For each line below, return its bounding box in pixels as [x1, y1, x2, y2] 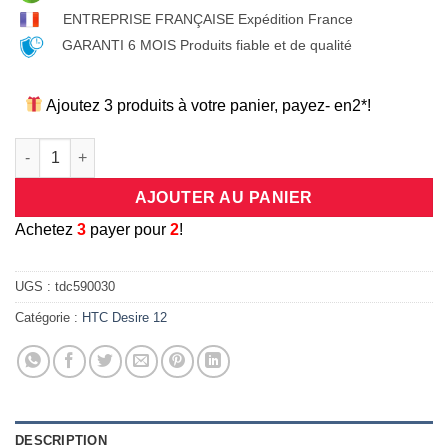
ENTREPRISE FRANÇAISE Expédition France [63, 10, 353, 27]
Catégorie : [15, 309, 82, 325]
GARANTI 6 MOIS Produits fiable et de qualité [62, 37, 352, 54]
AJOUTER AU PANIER [134, 188, 314, 206]
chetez [26, 220, 77, 238]
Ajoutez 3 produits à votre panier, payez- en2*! [43, 96, 372, 114]
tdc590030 [55, 278, 115, 294]
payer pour [86, 220, 170, 238]
